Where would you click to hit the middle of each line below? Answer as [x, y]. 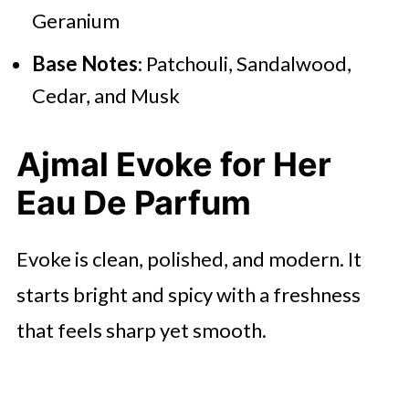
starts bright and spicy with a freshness [188, 294]
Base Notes [84, 63]
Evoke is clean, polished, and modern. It [189, 258]
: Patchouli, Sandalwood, [244, 63]
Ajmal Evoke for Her [173, 164]
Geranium [75, 20]
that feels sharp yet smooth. [141, 330]
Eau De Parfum [133, 202]
